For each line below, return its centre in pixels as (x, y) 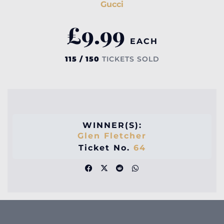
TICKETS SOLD (129, 59)
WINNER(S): (112, 125)
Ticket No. (106, 147)
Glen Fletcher (112, 135)
